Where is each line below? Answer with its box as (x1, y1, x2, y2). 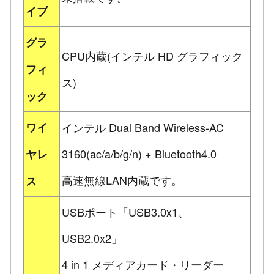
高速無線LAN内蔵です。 (62, 171, 182, 188)
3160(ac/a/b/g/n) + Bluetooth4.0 (62, 145, 217, 161)
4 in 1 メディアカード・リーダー (62, 256, 224, 272)
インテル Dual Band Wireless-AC (62, 119, 224, 135)
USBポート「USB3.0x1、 (62, 203, 189, 220)
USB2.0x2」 (62, 229, 122, 246)
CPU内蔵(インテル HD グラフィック (62, 47, 243, 64)
